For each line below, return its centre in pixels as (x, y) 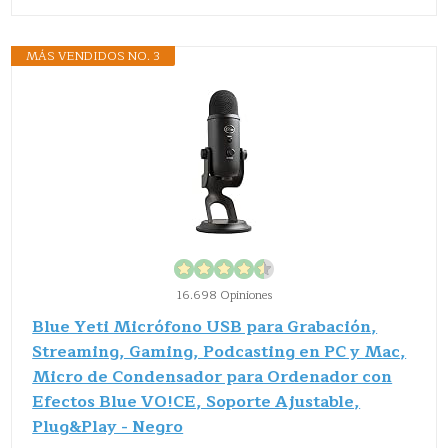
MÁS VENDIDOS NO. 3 (93, 55)
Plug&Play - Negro (108, 426)
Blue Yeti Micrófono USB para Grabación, (205, 326)
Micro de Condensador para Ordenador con (212, 376)
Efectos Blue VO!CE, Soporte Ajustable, (196, 401)
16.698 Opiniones (224, 294)
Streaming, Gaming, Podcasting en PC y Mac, (219, 351)
